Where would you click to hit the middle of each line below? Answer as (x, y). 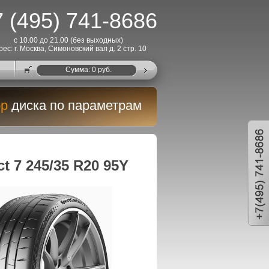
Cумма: (78, 70)
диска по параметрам (77, 105)
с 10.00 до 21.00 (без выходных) (68, 40)
